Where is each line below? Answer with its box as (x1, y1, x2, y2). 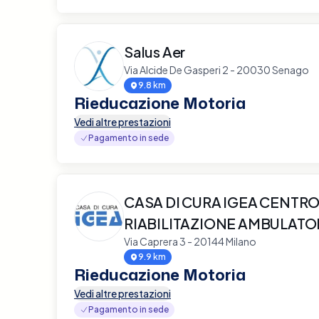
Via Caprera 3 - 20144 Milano (124, 234, 256, 248)
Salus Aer (124, 42, 186, 61)
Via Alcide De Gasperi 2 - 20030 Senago (124, 63, 309, 76)
